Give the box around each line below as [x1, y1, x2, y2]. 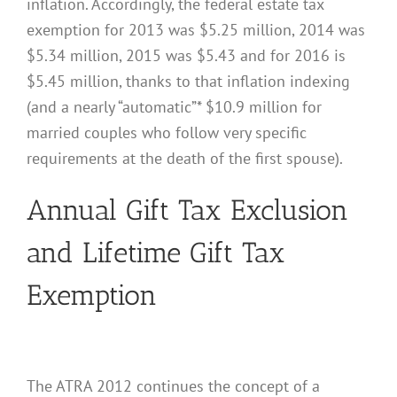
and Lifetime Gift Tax [27, 235, 285, 269]
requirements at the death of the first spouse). [27, 146, 343, 168]
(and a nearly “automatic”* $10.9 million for [27, 95, 322, 117]
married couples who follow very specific [27, 121, 307, 143]
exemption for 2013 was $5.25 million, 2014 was [27, 18, 365, 40]
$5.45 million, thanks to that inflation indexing [27, 69, 350, 91]
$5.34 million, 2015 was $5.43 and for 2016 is [27, 43, 346, 66]
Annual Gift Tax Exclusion [27, 192, 348, 227]
